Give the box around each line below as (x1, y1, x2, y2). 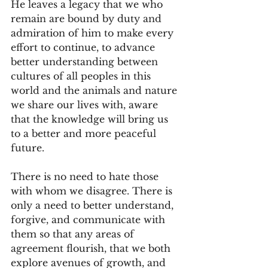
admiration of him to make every (11, 26, 176, 39)
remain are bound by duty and (11, 12, 165, 25)
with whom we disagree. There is (11, 184, 175, 197)
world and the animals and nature (11, 84, 180, 96)
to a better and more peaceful (11, 127, 159, 139)
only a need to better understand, (11, 199, 176, 211)
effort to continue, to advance (11, 41, 158, 53)
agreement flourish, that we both (11, 242, 173, 254)
